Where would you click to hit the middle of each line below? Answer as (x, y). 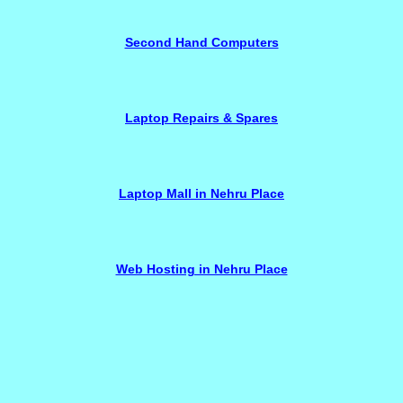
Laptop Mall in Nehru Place (201, 193)
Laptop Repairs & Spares (201, 118)
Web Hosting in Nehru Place (201, 269)
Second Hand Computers (201, 42)
